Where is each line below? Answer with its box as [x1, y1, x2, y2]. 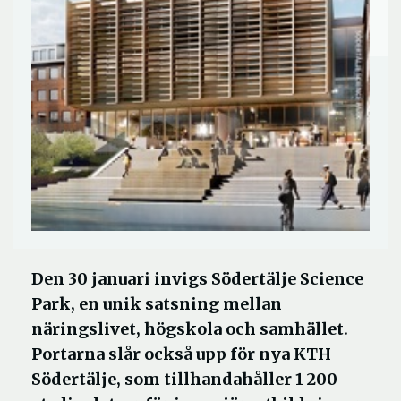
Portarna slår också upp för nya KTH [31, 344, 331, 364]
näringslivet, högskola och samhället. [31, 319, 348, 339]
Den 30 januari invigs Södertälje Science [31, 269, 363, 289]
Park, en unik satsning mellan [31, 294, 282, 314]
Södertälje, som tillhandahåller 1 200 [31, 369, 337, 389]
